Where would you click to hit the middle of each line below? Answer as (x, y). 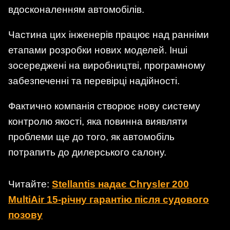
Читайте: (30, 184)
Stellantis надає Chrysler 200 (120, 184)
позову (25, 215)
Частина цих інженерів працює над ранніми (109, 35)
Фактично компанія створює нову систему (104, 106)
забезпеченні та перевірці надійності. (94, 81)
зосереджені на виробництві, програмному (107, 66)
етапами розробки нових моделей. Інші (98, 50)
